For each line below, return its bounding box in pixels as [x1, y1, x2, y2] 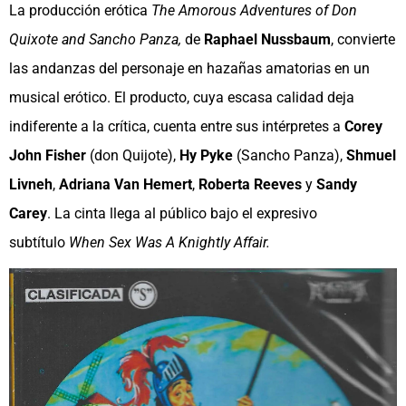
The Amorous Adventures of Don [151, 2, 357, 20]
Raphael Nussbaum [204, 31, 331, 49]
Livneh [9, 176, 53, 194]
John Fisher [9, 147, 86, 165]
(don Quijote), [86, 147, 179, 165]
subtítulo [9, 234, 69, 252]
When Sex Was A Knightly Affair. [69, 234, 270, 252]
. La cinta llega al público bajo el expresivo [47, 205, 317, 223]
